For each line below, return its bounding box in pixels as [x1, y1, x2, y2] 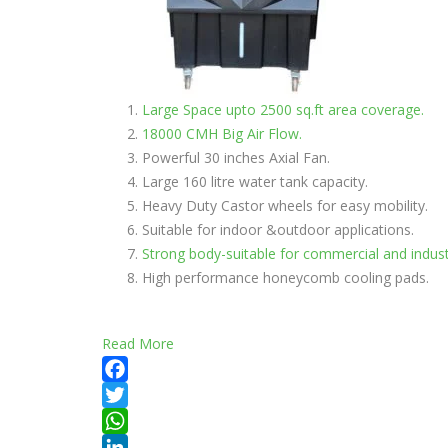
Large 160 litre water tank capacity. [142, 172, 368, 191]
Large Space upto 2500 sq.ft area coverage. [142, 100, 424, 119]
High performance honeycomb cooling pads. [142, 268, 429, 287]
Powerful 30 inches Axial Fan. [142, 148, 330, 167]
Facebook [102, 385, 166, 404]
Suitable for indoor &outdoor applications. [142, 220, 414, 239]
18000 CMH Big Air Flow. [142, 124, 302, 143]
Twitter [102, 411, 148, 430]
